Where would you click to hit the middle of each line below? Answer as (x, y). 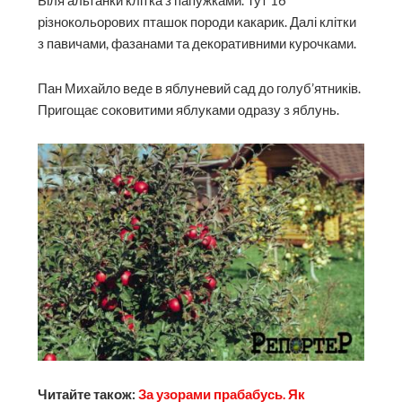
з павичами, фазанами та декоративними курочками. (197, 43)
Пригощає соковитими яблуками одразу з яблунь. (189, 109)
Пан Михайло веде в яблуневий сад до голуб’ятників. (200, 88)
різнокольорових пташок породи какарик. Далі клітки (197, 22)
